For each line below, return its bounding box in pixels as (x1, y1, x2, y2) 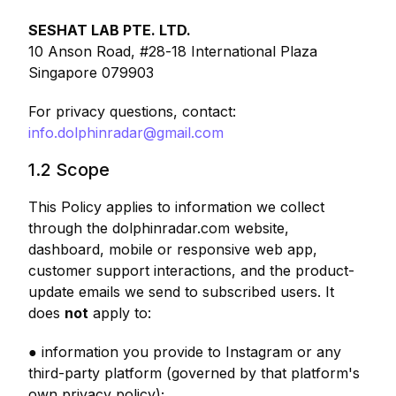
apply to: (88, 304, 151, 322)
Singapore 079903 (28, 64, 154, 81)
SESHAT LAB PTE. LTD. (28, 21, 191, 39)
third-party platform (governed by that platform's (28, 364, 360, 382)
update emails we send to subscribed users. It (28, 283, 334, 301)
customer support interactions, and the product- (28, 262, 354, 279)
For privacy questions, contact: (28, 103, 236, 120)
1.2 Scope (28, 159, 110, 180)
